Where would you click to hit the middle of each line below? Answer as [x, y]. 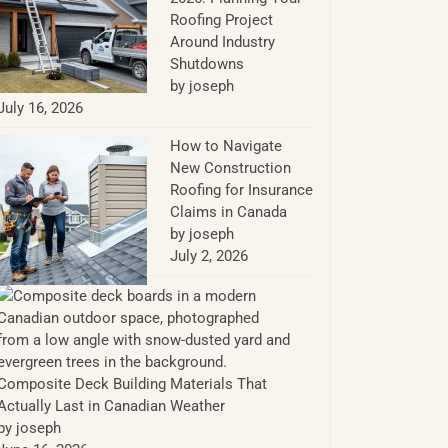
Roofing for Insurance [241, 190]
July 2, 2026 [208, 256]
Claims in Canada [228, 212]
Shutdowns [206, 64]
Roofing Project [221, 20]
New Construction [230, 168]
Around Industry [222, 42]
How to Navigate [225, 146]
